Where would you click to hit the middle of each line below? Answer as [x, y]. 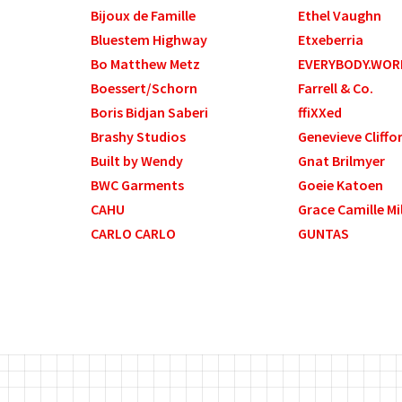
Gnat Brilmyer [342, 161]
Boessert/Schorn [144, 88]
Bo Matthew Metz [145, 64]
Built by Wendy [136, 161]
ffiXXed [320, 113]
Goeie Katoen [341, 185]
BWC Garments [137, 185]
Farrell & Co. [336, 88]
